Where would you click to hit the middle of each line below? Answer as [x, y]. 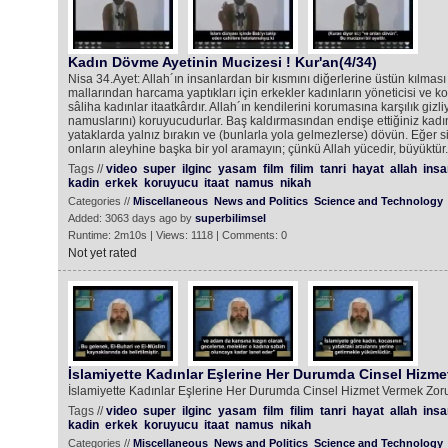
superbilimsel [230, 218]
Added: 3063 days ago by [131, 218]
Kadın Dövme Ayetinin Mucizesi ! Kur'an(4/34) [222, 62]
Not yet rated [102, 253]
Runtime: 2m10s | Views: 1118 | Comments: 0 [177, 235]
